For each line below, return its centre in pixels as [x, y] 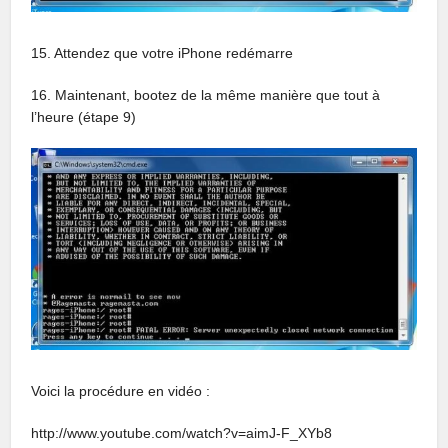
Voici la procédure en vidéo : [121, 391]
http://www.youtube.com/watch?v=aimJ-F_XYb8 [182, 433]
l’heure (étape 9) [84, 117]
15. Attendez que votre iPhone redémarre [162, 53]
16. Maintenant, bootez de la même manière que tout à [206, 95]
